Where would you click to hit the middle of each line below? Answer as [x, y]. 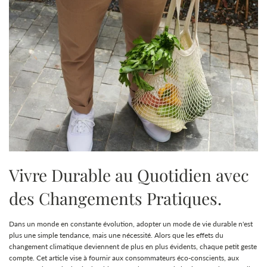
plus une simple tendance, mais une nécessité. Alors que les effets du [116, 235]
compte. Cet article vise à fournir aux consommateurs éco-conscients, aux [124, 258]
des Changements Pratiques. [115, 198]
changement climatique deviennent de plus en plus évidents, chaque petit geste [133, 247]
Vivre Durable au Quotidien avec [129, 175]
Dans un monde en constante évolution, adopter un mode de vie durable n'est [131, 224]
